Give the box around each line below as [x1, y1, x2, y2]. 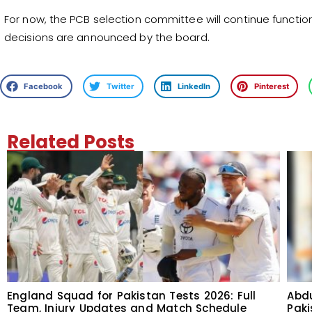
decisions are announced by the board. [4, 29, 210, 45]
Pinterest [253, 81, 289, 91]
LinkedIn [178, 81, 211, 91]
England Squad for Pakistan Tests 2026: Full [7, 288, 256, 304]
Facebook [24, 81, 63, 91]
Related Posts [7, 129, 134, 155]
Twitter [106, 81, 134, 91]
